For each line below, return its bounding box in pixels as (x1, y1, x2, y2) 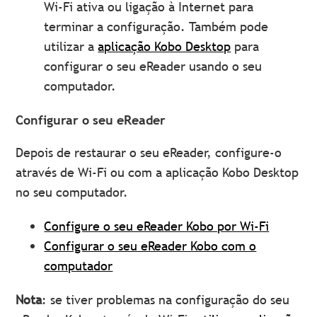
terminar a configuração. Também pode (44, 18, 269, 35)
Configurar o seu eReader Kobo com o (44, 238, 257, 255)
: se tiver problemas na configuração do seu (42, 292, 290, 309)
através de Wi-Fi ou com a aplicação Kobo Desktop (16, 164, 299, 181)
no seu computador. (16, 184, 129, 201)
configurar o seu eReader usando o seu (44, 58, 263, 75)
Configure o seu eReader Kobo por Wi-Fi (44, 218, 270, 235)
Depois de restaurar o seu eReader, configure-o (16, 144, 282, 161)
